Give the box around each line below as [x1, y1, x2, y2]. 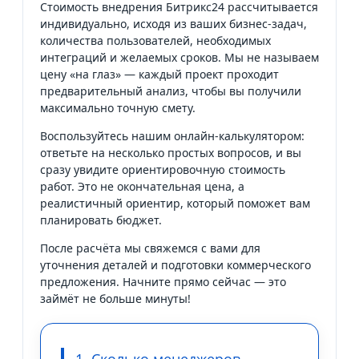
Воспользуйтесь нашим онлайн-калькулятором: [40, 128, 305, 144]
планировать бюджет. [40, 212, 162, 228]
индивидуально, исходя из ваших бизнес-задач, [40, 16, 307, 32]
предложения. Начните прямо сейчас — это [40, 274, 286, 290]
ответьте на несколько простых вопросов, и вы [40, 145, 301, 161]
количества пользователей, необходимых [40, 33, 271, 49]
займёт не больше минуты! [40, 291, 191, 307]
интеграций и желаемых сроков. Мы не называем [40, 50, 319, 66]
